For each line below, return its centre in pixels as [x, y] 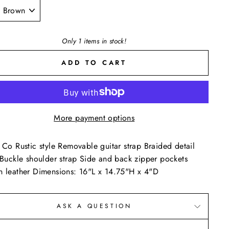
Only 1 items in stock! [94, 41]
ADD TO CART [94, 63]
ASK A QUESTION [94, 206]
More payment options [94, 118]
